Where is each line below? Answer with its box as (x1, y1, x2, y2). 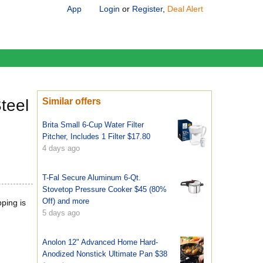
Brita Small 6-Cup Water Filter (42, 120, 144, 129)
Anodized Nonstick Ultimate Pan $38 (42, 249, 167, 258)
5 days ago (42, 208, 80, 217)
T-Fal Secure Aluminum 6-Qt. (42, 173, 141, 182)
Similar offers (42, 96, 101, 106)
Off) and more (42, 197, 89, 205)
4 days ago (42, 144, 80, 153)
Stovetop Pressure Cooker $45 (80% (42, 185, 167, 194)
